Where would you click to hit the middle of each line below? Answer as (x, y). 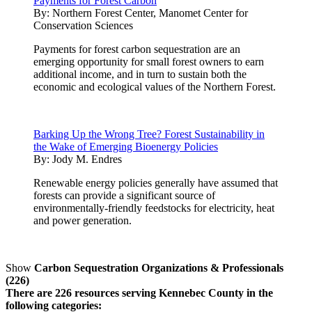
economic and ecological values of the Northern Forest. (155, 86)
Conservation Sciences (83, 25)
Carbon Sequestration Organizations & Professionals (159, 267)
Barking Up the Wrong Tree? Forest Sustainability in (149, 134)
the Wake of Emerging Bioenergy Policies (126, 146)
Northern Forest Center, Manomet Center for (150, 13)
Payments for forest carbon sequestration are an (137, 49)
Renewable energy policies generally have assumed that (156, 182)
